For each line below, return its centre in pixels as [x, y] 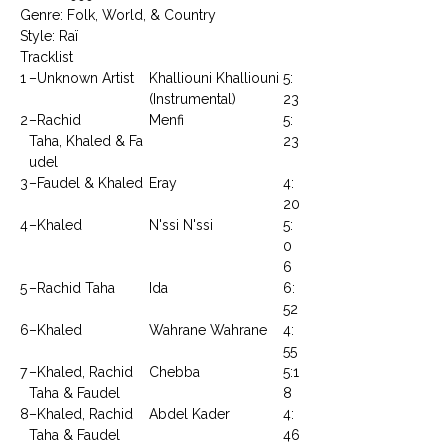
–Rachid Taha [72, 287]
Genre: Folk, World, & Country [118, 14]
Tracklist [46, 56]
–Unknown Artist [81, 77]
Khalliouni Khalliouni [214, 77]
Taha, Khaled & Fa [86, 140]
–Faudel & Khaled [86, 182]
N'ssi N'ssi [181, 224]
